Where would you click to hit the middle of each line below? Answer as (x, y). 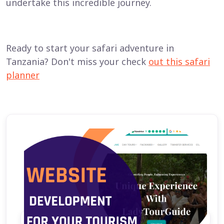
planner (23, 75)
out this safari (179, 61)
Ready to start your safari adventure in (90, 48)
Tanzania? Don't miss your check (77, 61)
